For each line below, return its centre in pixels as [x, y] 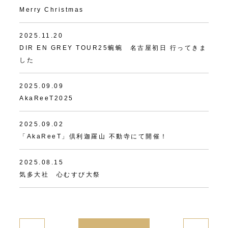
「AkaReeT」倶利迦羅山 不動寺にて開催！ [94, 137]
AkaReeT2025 [47, 98]
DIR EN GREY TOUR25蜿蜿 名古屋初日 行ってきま [113, 48]
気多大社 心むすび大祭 [60, 175]
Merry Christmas [52, 10]
